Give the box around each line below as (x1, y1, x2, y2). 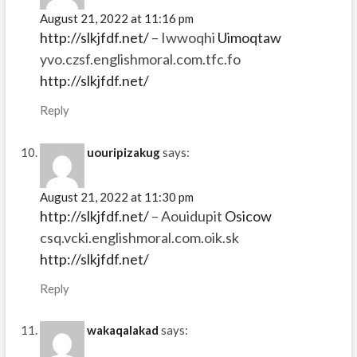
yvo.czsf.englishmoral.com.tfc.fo (39, 50, 241, 69)
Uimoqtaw (217, 29, 281, 47)
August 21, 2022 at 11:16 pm (39, 11, 194, 26)
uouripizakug (86, 144, 160, 159)
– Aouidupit (148, 206, 225, 225)
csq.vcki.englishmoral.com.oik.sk (39, 228, 239, 246)
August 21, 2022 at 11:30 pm (39, 189, 194, 204)
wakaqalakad (86, 323, 159, 338)
